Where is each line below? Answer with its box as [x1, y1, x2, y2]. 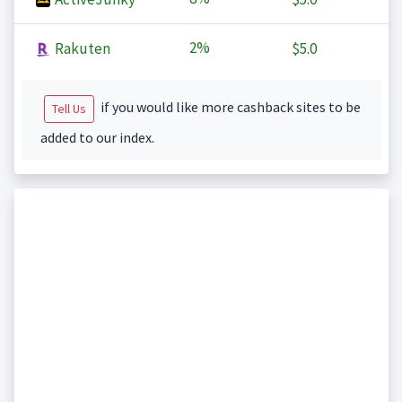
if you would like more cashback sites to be [97, 98, 361, 117]
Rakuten [51, 39, 110, 59]
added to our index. [39, 128, 154, 147]
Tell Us [51, 100, 86, 118]
